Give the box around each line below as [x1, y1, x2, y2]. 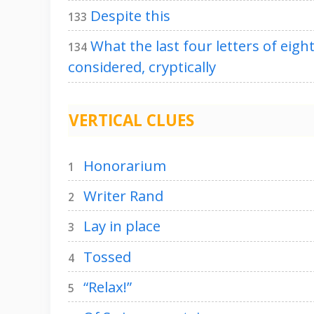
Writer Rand [83, 186, 163, 206]
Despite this [90, 6, 170, 26]
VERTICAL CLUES [69, 109, 194, 131]
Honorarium [83, 156, 166, 176]
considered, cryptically [68, 57, 216, 77]
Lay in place [83, 216, 161, 236]
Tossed [83, 246, 131, 266]
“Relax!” [83, 276, 132, 296]
